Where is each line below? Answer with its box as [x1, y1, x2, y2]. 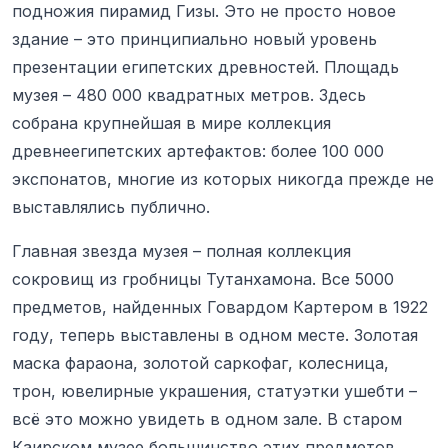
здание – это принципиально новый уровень [12, 28, 377, 49]
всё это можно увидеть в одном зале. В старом [12, 408, 402, 429]
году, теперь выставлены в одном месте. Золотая [12, 324, 418, 345]
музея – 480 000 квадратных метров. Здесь [12, 84, 366, 105]
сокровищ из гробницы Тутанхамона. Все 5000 [12, 268, 394, 289]
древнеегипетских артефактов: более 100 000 [12, 140, 384, 161]
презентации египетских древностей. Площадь [12, 56, 399, 77]
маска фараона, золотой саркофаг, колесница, [12, 352, 389, 373]
